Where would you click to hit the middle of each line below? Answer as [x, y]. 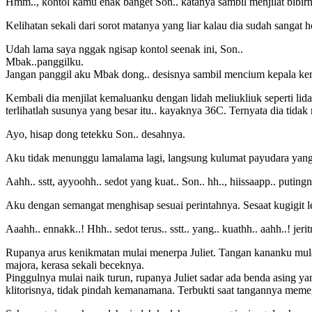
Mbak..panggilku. [45, 61]
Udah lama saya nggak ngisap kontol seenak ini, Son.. [124, 49]
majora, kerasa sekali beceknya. [75, 265]
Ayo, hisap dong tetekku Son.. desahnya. [95, 134]
